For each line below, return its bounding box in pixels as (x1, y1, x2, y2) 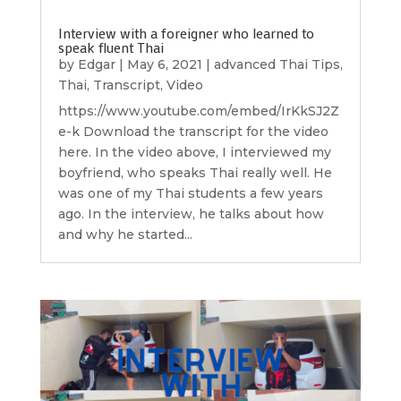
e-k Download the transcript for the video (57, 123, 328, 140)
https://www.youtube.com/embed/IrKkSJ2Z (57, 102, 339, 119)
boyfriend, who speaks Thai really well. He (57, 164, 332, 181)
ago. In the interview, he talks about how (57, 205, 324, 222)
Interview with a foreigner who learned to (57, 22, 314, 42)
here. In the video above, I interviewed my (57, 143, 331, 160)
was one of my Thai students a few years (57, 184, 323, 201)
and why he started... (57, 226, 192, 243)
